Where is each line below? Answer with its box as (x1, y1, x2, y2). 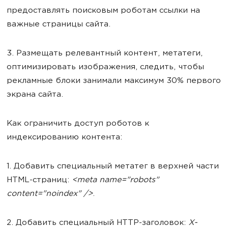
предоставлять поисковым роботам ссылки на (7, 7, 200, 15)
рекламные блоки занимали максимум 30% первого (7, 77, 221, 85)
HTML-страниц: (7, 176, 72, 185)
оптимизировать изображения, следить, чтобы (7, 63, 204, 72)
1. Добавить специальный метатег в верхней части (7, 162, 219, 171)
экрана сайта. (7, 91, 63, 99)
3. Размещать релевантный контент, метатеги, (7, 49, 203, 58)
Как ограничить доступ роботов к (7, 120, 149, 128)
